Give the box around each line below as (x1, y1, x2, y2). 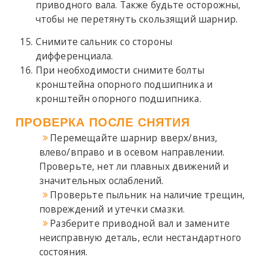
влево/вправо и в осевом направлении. (39, 145, 225, 159)
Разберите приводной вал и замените (50, 216, 230, 230)
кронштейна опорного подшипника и (35, 77, 213, 91)
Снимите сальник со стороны (35, 34, 173, 48)
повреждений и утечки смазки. (39, 202, 185, 216)
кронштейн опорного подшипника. (35, 91, 201, 105)
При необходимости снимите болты (35, 63, 204, 77)
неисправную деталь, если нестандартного (39, 230, 242, 244)
